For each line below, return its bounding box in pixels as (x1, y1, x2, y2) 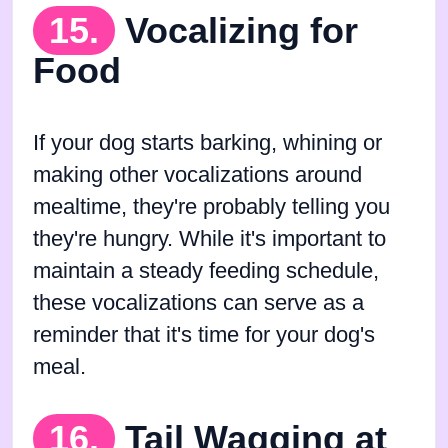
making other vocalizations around (33, 162, 362, 187)
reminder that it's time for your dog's (33, 322, 375, 347)
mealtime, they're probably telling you (33, 194, 390, 219)
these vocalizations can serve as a (33, 290, 364, 315)
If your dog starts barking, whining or (33, 130, 382, 155)
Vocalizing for (125, 9, 358, 51)
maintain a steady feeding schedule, (33, 258, 379, 283)
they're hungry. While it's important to (33, 226, 386, 251)
